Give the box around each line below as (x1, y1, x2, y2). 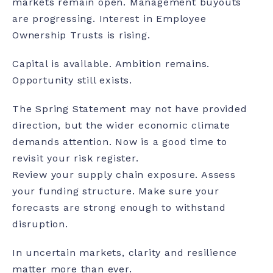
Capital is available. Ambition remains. (12, 58, 210, 70)
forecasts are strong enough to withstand (12, 202, 226, 214)
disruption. (12, 218, 68, 230)
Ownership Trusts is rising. (12, 29, 151, 41)
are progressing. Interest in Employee (12, 13, 207, 25)
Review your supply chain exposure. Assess (12, 169, 236, 181)
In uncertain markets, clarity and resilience (12, 247, 238, 259)
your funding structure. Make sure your (12, 185, 219, 197)
